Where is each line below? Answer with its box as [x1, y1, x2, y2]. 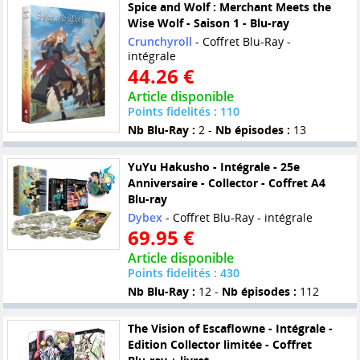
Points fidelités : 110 [127, 104, 239, 120]
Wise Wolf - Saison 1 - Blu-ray [127, 15, 289, 31]
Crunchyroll [127, 34, 192, 50]
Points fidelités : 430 [127, 265, 239, 281]
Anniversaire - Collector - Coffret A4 [127, 175, 325, 191]
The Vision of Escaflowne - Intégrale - [127, 321, 333, 336]
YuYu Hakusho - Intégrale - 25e [127, 159, 300, 175]
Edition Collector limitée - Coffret [127, 337, 312, 352]
